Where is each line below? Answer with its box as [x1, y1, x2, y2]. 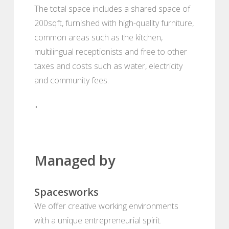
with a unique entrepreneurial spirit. [34, 214, 162, 226]
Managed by [34, 150, 115, 170]
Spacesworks [34, 185, 99, 199]
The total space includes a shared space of [34, 3, 190, 14]
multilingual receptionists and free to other [34, 45, 187, 57]
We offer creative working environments [34, 200, 178, 212]
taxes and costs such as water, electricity [34, 60, 182, 72]
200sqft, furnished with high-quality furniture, [34, 17, 194, 29]
